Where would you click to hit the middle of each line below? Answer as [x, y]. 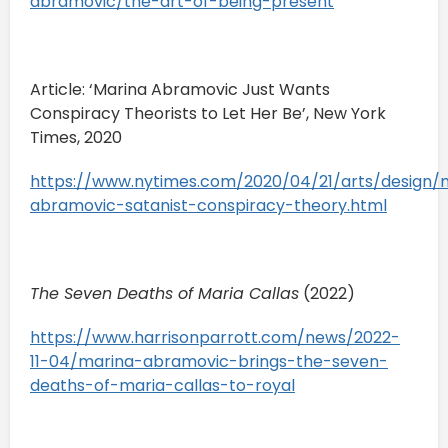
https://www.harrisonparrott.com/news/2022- [215, 337]
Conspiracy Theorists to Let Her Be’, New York [208, 113]
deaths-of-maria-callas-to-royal [162, 385]
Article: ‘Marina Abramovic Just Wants [180, 89]
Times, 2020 [78, 137]
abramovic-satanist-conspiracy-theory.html [208, 205]
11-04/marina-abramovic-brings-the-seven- [209, 361]
